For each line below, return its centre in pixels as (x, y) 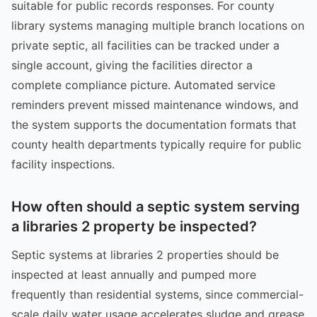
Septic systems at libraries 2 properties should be (145, 254)
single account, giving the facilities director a (132, 65)
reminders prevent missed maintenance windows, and (155, 104)
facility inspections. (63, 164)
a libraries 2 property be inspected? (134, 226)
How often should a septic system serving (156, 206)
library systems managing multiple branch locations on (158, 25)
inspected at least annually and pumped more (134, 274)
